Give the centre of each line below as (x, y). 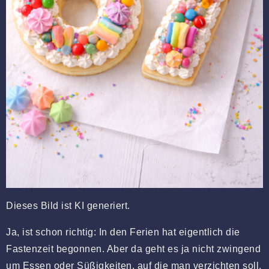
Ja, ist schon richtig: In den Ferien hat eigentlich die (123, 232)
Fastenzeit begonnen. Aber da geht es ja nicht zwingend (133, 249)
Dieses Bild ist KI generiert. (68, 205)
